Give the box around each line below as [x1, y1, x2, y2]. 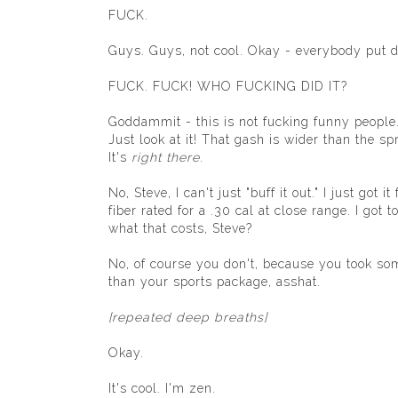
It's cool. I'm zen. [108, 381, 216, 395]
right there [131, 150, 200, 164]
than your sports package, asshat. [108, 275, 321, 289]
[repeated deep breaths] [108, 310, 267, 324]
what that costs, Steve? [108, 221, 252, 235]
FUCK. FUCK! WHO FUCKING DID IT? [108, 79, 347, 93]
